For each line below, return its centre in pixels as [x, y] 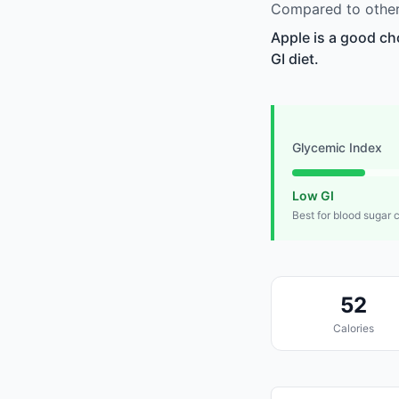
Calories [353, 329]
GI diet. [295, 59]
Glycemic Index [337, 148]
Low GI [313, 196]
